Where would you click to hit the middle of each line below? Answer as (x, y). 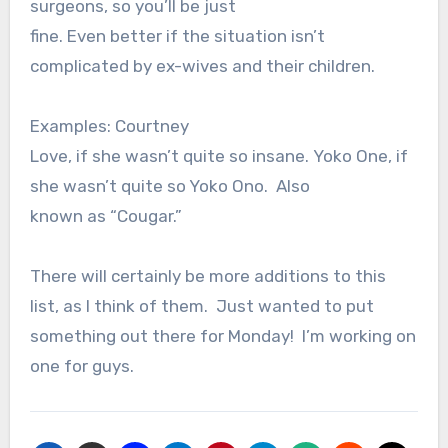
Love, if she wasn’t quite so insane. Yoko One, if (218, 156)
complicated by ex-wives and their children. (202, 66)
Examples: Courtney (109, 126)
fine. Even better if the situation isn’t (177, 36)
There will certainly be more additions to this (207, 276)
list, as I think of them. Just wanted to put (201, 306)
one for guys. (81, 366)
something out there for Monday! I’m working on (222, 336)
